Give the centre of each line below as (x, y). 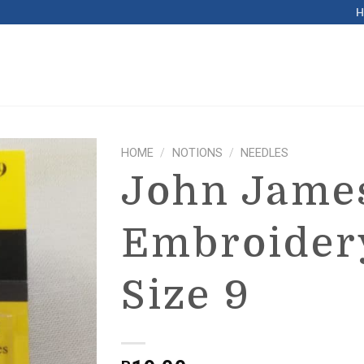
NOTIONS (197, 153)
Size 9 (186, 296)
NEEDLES (265, 153)
